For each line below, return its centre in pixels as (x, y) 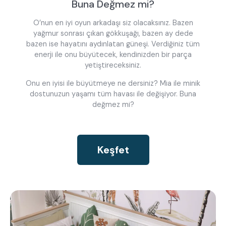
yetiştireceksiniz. (113, 65)
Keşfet (113, 150)
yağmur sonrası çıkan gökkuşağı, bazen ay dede (113, 34)
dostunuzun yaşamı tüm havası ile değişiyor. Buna (113, 94)
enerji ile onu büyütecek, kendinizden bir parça (113, 55)
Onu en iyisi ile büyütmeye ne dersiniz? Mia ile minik (113, 83)
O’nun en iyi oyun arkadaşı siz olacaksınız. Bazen (113, 23)
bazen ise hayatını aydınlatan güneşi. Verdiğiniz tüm (113, 44)
